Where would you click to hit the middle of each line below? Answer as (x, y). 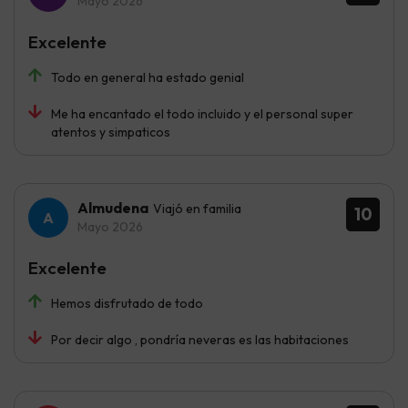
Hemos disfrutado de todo (127, 303)
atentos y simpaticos (111, 132)
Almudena (113, 207)
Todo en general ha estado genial (148, 77)
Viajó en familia (197, 208)
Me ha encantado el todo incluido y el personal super (202, 113)
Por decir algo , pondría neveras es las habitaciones (200, 339)
